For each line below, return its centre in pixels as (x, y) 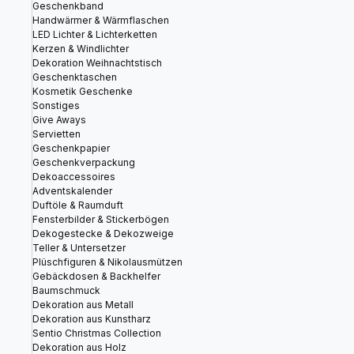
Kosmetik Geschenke (83, 91)
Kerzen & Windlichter (81, 49)
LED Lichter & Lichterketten (95, 34)
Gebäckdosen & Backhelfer (96, 276)
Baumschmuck (66, 290)
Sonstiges (56, 105)
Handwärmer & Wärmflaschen (101, 20)
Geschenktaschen (75, 77)
